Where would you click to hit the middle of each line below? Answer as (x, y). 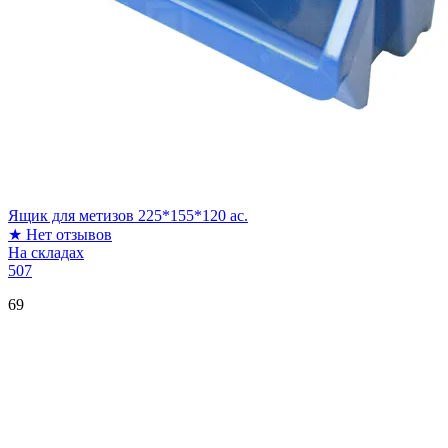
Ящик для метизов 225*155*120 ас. (128, 215)
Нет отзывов (69, 234)
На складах (46, 252)
